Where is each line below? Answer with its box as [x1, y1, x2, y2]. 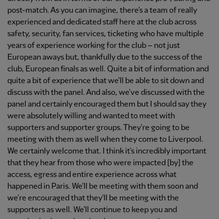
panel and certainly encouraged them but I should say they [7, 100, 206, 109]
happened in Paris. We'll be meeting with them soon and [7, 182, 198, 191]
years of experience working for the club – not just [7, 42, 180, 50]
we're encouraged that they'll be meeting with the [7, 194, 179, 202]
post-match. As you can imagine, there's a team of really [7, 6, 197, 15]
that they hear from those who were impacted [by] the [7, 159, 194, 167]
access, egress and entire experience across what [7, 171, 176, 179]
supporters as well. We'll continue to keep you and [7, 206, 177, 214]
